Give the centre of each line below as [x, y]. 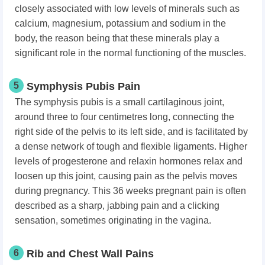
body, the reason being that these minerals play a [117, 38]
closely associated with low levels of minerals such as [127, 9]
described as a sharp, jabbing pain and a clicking [117, 206]
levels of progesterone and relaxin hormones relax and [129, 161]
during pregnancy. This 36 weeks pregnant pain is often [130, 191]
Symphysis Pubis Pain [83, 87]
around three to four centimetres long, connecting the [125, 117]
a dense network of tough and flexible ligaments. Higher [131, 147]
